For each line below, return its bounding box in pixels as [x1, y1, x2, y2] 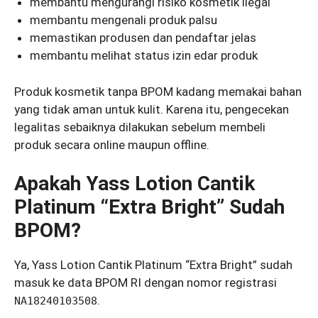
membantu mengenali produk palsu [30, 13, 218, 28]
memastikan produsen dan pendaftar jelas [30, 31, 257, 45]
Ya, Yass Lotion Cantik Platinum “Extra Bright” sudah [14, 258, 292, 273]
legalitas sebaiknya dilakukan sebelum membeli [14, 119, 265, 134]
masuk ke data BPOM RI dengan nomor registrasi [14, 275, 277, 290]
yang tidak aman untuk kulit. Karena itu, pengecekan [14, 102, 289, 116]
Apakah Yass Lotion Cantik [14, 172, 255, 196]
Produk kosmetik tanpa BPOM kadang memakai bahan [14, 84, 302, 99]
